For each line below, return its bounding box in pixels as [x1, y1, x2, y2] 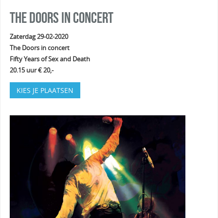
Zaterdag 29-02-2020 [9, 33, 68, 41]
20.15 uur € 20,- [9, 66, 54, 75]
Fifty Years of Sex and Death [9, 55, 90, 64]
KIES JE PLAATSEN [16, 85, 73, 95]
